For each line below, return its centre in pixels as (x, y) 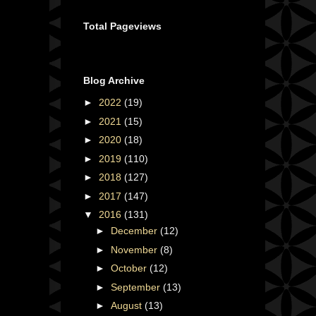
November (135, 249)
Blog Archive (114, 81)
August (127, 306)
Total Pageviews (122, 26)
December (135, 231)
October (130, 268)
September (136, 287)
